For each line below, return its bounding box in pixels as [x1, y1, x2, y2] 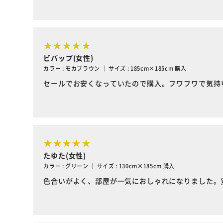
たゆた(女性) [43, 150, 87, 160]
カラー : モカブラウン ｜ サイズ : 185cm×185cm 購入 [43, 64, 187, 72]
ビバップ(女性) [43, 53, 94, 63]
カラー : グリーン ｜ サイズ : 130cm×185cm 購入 [43, 162, 175, 170]
